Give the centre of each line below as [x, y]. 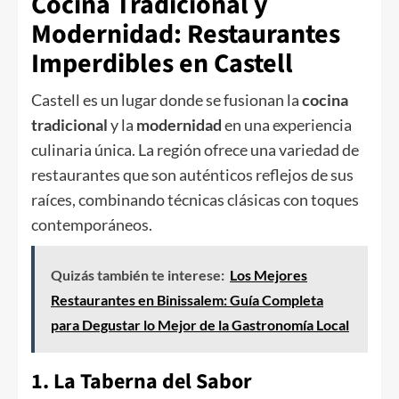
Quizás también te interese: [138, 275]
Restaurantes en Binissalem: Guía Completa [187, 300]
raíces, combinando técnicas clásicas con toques [195, 200]
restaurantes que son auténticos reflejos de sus [192, 175]
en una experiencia [287, 125]
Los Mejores [269, 275]
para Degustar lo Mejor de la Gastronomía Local [200, 325]
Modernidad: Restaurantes [186, 35]
